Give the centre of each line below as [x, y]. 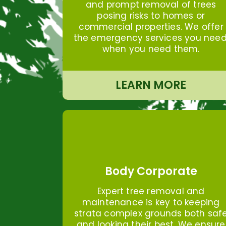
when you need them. [151, 49]
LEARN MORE [151, 85]
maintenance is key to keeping [151, 203]
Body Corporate [151, 172]
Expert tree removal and [151, 191]
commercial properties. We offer [151, 26]
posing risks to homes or [151, 15]
